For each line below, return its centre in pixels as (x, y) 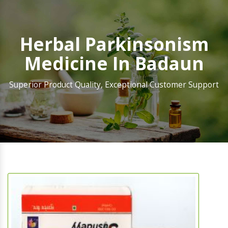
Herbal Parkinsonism (114, 44)
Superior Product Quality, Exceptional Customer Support (114, 85)
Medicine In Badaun (114, 64)
